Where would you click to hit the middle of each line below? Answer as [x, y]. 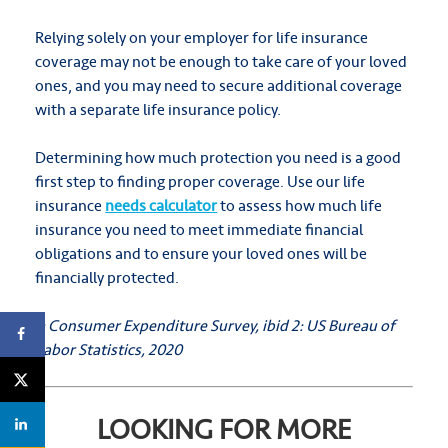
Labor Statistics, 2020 [109, 350]
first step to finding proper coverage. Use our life [200, 182]
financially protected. [107, 278]
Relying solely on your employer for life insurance [202, 38]
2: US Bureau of [343, 326]
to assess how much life [300, 206]
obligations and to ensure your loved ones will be [201, 254]
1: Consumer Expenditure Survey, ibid [163, 326]
